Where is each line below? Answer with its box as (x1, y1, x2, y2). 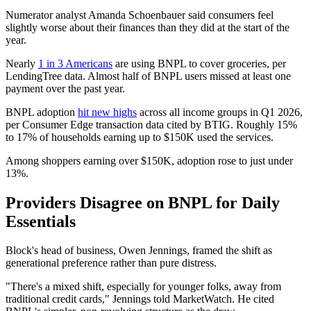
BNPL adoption (6, 106, 78, 118)
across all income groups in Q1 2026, (137, 106, 303, 118)
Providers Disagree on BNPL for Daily (6, 193, 280, 212)
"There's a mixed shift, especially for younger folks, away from (6, 280, 281, 293)
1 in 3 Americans (38, 57, 112, 69)
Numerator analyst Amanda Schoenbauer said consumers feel (6, 8, 274, 21)
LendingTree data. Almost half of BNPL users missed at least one (6, 69, 291, 82)
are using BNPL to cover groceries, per (112, 57, 286, 69)
